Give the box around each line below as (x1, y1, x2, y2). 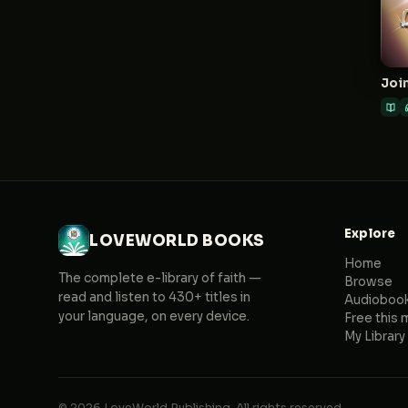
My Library (343, 329, 405, 344)
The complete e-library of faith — (58, 270, 261, 286)
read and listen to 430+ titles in (58, 290, 250, 305)
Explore (343, 226, 396, 241)
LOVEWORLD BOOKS (89, 230, 265, 250)
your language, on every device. (58, 309, 250, 324)
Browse (343, 274, 393, 290)
